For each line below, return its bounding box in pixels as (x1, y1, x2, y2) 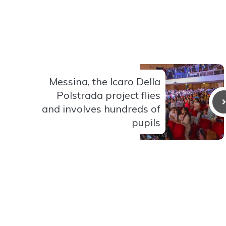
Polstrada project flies (56, 89, 160, 102)
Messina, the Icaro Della (49, 75, 160, 88)
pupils (132, 116, 160, 129)
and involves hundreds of (42, 102, 160, 116)
